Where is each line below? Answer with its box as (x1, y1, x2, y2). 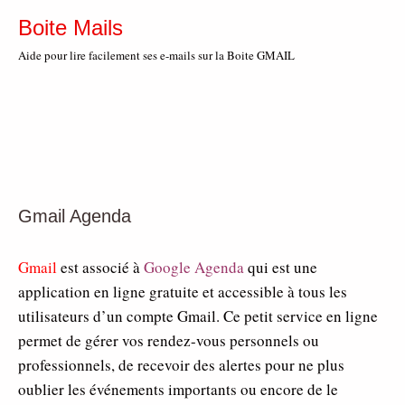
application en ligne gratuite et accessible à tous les (18, 281, 347, 302)
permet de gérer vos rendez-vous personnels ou (18, 330, 319, 351)
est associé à (57, 257, 144, 278)
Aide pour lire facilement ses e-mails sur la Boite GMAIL (18, 47, 295, 63)
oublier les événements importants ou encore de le (18, 379, 338, 400)
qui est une (244, 257, 317, 278)
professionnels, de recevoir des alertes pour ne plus (18, 354, 344, 375)
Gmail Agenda (18, 206, 131, 226)
